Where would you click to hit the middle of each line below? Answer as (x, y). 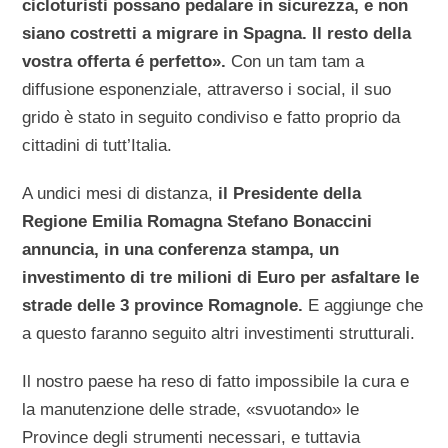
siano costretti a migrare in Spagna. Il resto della (217, 33)
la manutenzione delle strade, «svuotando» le (191, 409)
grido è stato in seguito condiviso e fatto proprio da (211, 117)
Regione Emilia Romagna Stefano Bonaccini (197, 221)
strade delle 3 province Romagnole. (163, 305)
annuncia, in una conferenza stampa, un (181, 249)
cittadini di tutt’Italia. (97, 145)
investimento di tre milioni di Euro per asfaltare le (221, 277)
